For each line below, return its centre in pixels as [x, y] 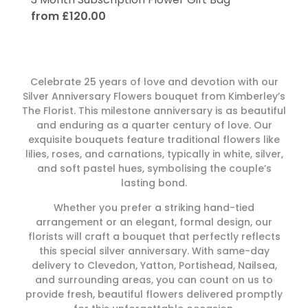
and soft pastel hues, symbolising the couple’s [154, 168]
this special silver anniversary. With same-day [154, 251]
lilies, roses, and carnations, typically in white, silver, [154, 154]
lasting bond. [154, 183]
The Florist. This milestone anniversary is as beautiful [154, 110]
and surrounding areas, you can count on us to [154, 280]
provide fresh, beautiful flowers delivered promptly [154, 295]
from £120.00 [68, 16]
